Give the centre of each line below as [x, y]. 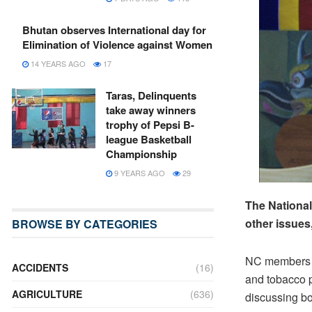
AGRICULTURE [47, 294]
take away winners [151, 110]
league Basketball [149, 139]
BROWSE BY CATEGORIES [85, 224]
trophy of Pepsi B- [150, 125]
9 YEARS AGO [139, 173]
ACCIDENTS [40, 267]
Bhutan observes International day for [114, 30]
